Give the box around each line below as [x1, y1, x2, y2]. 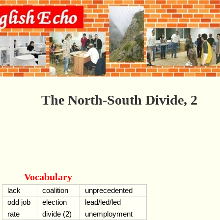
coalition [42, 186, 68, 194]
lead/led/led [85, 198, 121, 206]
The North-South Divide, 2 [41, 92, 197, 108]
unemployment [85, 210, 133, 218]
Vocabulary [24, 171, 72, 182]
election [42, 198, 67, 206]
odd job [7, 198, 30, 206]
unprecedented [85, 186, 133, 194]
